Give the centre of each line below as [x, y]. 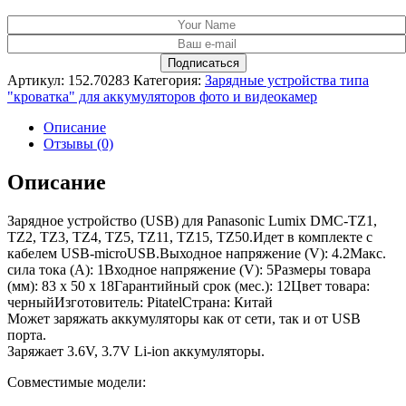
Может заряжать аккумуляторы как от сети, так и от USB [184, 319]
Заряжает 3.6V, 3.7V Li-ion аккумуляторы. [136, 352]
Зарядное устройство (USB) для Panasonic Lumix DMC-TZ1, [192, 221]
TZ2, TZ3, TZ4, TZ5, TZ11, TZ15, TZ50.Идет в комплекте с [190, 237]
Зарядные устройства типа [287, 81]
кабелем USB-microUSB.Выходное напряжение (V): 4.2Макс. [197, 254]
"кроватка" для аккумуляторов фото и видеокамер [162, 97]
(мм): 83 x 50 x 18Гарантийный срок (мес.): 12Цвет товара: [188, 286]
